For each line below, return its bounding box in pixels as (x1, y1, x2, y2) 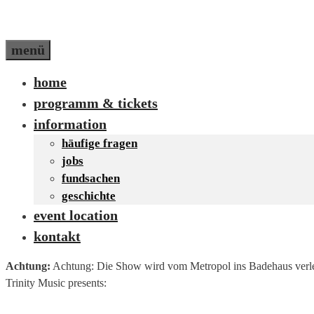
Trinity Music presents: (6, 276, 107, 289)
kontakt (34, 228, 81, 244)
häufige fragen (62, 136, 137, 150)
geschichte (62, 189, 116, 203)
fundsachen (62, 171, 120, 185)
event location (34, 207, 118, 223)
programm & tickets (34, 95, 158, 111)
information (34, 116, 107, 132)
